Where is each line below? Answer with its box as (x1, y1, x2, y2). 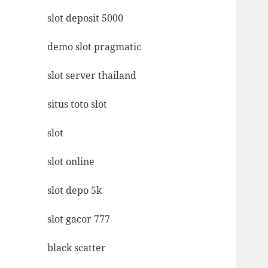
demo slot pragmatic (47, 39, 142, 53)
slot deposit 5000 (47, 11, 124, 25)
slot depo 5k (47, 183, 102, 197)
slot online (47, 154, 95, 168)
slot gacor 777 (47, 212, 111, 226)
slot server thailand (47, 68, 137, 82)
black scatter (47, 240, 106, 254)
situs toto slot (47, 97, 108, 111)
